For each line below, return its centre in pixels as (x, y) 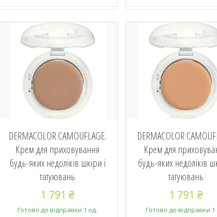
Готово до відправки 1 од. (58, 210)
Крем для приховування (58, 149)
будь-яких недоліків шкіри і (57, 163)
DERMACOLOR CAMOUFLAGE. (58, 136)
